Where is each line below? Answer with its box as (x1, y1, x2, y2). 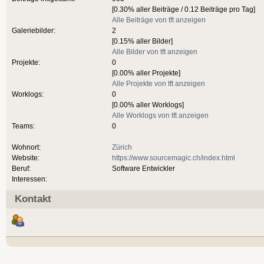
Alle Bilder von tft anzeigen (112, 47, 197, 55)
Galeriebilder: (12, 26, 55, 34)
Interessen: (12, 174, 47, 183)
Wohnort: (12, 143, 41, 151)
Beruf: (12, 164, 31, 172)
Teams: (12, 121, 35, 130)
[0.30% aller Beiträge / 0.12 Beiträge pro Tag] (112, 5, 255, 13)
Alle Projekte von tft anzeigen (112, 79, 205, 87)
